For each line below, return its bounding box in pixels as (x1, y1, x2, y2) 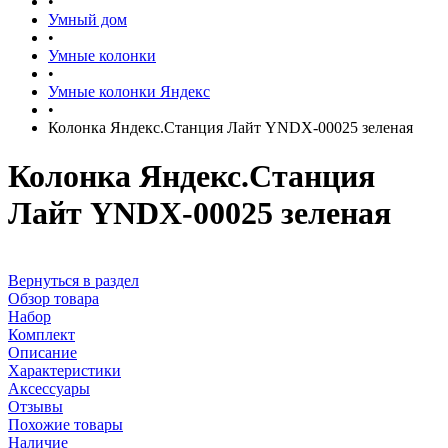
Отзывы (8, 397, 63, 415)
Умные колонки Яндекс (48, 83, 210, 100)
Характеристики (8, 361, 121, 379)
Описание (8, 343, 77, 361)
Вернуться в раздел (8, 271, 139, 289)
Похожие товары (8, 415, 123, 433)
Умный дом (48, 11, 127, 28)
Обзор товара (8, 289, 99, 307)
